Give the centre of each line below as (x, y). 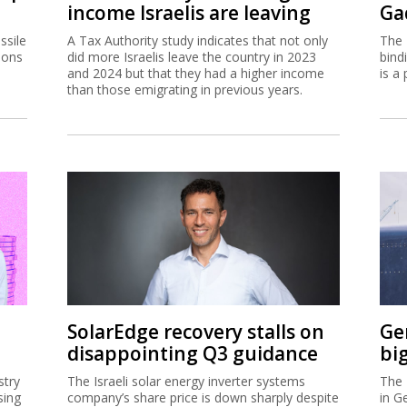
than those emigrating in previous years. (185, 89)
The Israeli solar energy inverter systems (186, 381)
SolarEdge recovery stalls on (196, 331)
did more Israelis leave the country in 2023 (192, 56)
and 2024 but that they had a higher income (196, 73)
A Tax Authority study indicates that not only (198, 40)
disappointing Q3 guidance (193, 353)
